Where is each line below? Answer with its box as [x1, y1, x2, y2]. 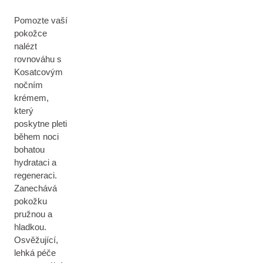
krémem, [14, 93, 49, 103]
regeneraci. [14, 170, 57, 180]
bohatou [14, 144, 45, 154]
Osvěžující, [14, 235, 58, 245]
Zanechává [14, 183, 57, 193]
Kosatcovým [14, 67, 63, 77]
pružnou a [14, 209, 52, 219]
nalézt [14, 41, 37, 51]
